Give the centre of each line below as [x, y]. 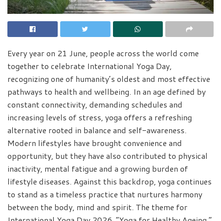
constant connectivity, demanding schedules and [95, 104]
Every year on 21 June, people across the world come [103, 53]
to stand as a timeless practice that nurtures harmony [105, 194]
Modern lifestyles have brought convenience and [95, 143]
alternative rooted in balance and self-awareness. [97, 130]
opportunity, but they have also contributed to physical [108, 155]
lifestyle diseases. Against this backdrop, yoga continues [110, 181]
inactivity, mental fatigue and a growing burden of [98, 168]
